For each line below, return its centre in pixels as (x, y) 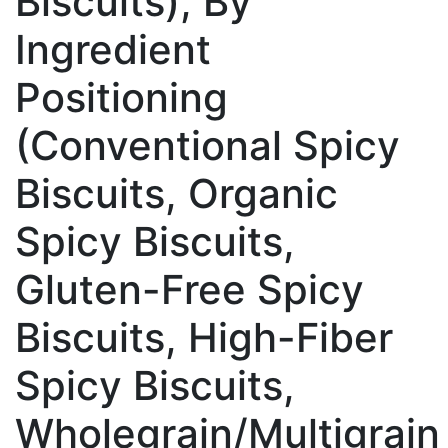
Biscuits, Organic (176, 193)
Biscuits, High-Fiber (204, 337)
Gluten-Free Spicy (189, 289)
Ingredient (113, 49)
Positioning (121, 97)
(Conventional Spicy (207, 145)
